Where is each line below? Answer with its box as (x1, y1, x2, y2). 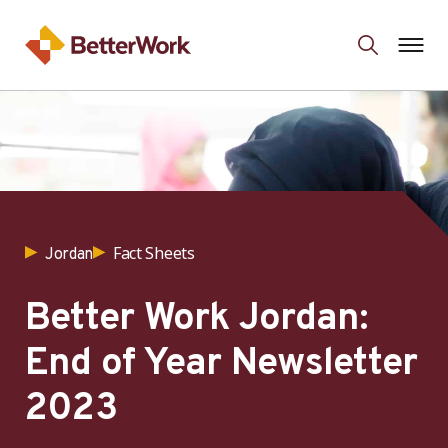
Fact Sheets (113, 241, 195, 264)
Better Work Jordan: (25, 294, 368, 344)
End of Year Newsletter (25, 339, 418, 389)
